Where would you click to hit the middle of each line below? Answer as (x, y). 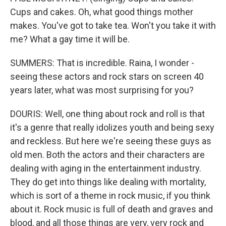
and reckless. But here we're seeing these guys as (111, 141)
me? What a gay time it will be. (70, 39)
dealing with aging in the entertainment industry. (106, 168)
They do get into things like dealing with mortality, (108, 182)
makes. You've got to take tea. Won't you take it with (113, 25)
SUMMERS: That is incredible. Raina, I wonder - (102, 63)
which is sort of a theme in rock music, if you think (110, 195)
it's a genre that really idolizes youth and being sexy (112, 127)
